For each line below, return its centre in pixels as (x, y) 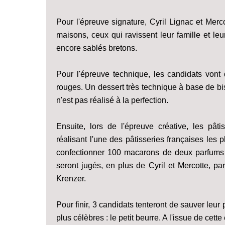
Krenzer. (71, 178)
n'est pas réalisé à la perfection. (112, 100)
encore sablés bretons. (97, 48)
